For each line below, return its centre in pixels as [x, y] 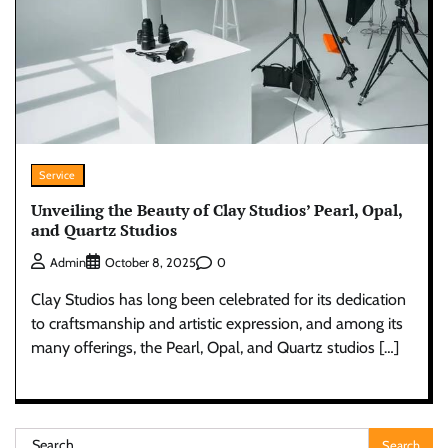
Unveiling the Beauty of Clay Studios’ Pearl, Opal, [217, 209]
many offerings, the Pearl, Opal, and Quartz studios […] [215, 348]
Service [57, 174]
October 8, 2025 [150, 263]
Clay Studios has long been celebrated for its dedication [218, 300]
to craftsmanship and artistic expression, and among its [217, 324]
